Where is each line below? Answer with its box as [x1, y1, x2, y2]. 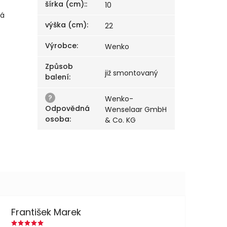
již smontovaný [105, 68, 159, 79]
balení [45, 72, 69, 83]
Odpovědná [45, 103, 90, 114]
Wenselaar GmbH [105, 104, 167, 115]
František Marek [11, 205, 81, 218]
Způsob [45, 61, 73, 72]
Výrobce [45, 41, 77, 51]
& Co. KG [105, 115, 136, 126]
